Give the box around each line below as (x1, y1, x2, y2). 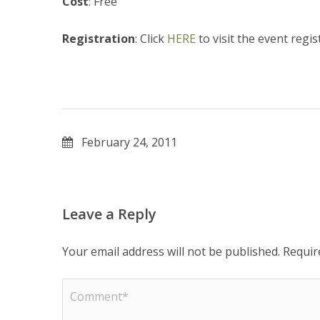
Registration (62, 31, 135, 46)
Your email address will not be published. (62, 244, 280, 259)
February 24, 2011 (81, 134, 177, 150)
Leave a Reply (62, 204, 156, 224)
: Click (135, 31, 167, 46)
